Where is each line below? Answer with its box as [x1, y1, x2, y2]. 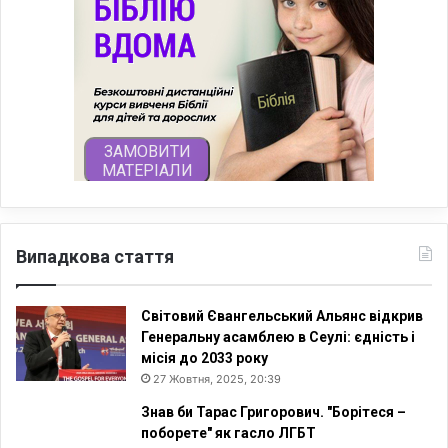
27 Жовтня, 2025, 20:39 [153, 371, 281, 386]
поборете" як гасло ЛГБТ [141, 424, 316, 441]
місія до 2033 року [141, 349, 268, 366]
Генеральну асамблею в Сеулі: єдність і [141, 328, 415, 345]
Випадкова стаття [16, 245, 174, 267]
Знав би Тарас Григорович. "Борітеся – [141, 403, 406, 420]
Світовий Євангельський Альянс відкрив [141, 307, 423, 324]
